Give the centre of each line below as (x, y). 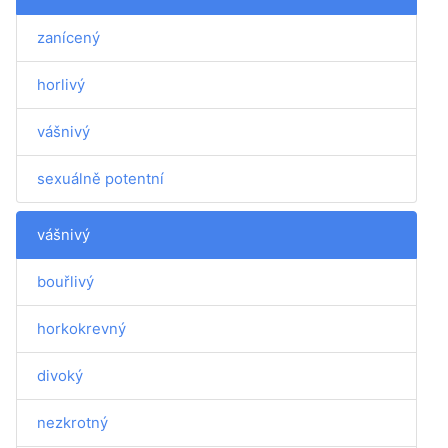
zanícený (68, 37)
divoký (60, 375)
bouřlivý (65, 281)
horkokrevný (81, 328)
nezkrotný (72, 422)
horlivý (61, 84)
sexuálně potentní (100, 178)
